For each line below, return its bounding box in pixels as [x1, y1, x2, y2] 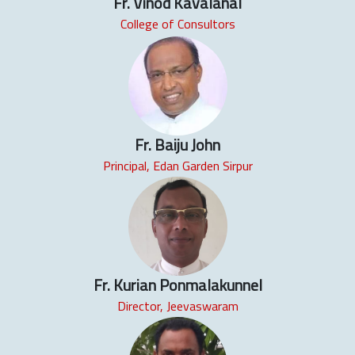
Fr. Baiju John [135, 132, 220, 158]
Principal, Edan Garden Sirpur [102, 156, 253, 176]
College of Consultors [120, 14, 235, 34]
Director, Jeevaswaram [116, 296, 239, 316]
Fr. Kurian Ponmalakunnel [93, 273, 262, 298]
